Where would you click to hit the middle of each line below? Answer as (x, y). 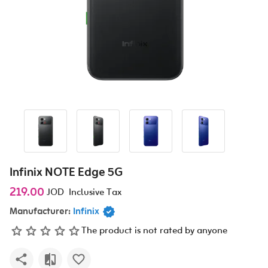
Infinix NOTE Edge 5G (66, 173)
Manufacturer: (40, 212)
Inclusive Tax (93, 193)
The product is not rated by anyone (154, 231)
